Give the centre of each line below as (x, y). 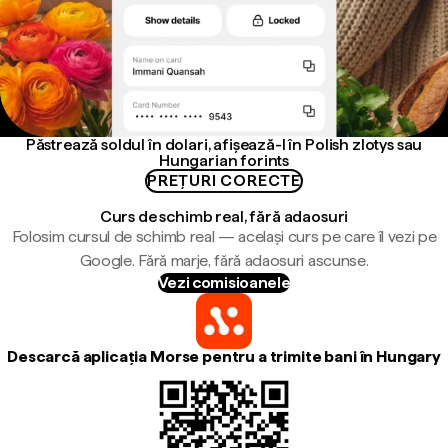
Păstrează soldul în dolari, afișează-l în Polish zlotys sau (224, 144)
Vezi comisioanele (224, 282)
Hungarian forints (224, 160)
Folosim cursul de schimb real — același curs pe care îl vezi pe (224, 236)
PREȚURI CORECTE (224, 180)
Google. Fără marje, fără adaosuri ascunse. (224, 260)
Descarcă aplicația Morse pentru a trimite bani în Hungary (224, 356)
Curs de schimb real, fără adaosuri (224, 216)
